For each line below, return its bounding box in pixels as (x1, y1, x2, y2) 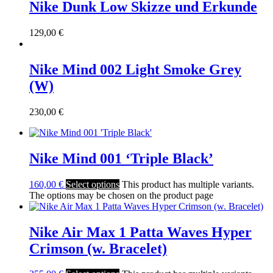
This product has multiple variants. (122, 179, 254, 190)
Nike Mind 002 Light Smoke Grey (29, 61, 241, 77)
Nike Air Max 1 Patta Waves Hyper (29, 224, 252, 240)
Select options (66, 179, 119, 190)
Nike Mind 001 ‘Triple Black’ (29, 150, 213, 166)
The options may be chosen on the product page (29, 190, 213, 200)
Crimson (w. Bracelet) (29, 240, 167, 257)
